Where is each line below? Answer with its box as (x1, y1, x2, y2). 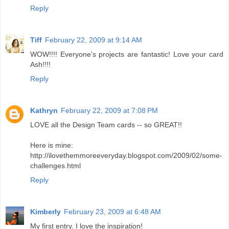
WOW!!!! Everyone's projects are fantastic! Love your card (30, 50, 223, 59)
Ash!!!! (30, 60, 51, 69)
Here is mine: (30, 141, 73, 150)
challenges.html (30, 162, 81, 170)
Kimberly (30, 208, 61, 216)
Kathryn (30, 106, 58, 115)
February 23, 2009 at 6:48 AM (64, 208, 161, 216)
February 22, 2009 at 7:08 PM (61, 106, 158, 115)
